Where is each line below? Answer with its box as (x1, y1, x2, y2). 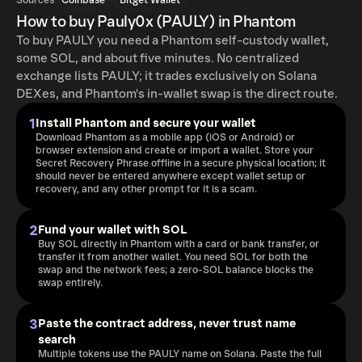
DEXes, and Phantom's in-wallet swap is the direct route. (16, 86, 338, 101)
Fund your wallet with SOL (38, 223, 187, 237)
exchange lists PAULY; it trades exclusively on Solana (16, 69, 317, 83)
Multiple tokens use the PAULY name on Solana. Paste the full (38, 348, 322, 360)
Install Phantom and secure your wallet (36, 116, 256, 130)
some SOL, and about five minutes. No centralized (16, 51, 299, 65)
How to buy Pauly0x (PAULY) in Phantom (16, 13, 297, 31)
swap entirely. (38, 277, 103, 289)
